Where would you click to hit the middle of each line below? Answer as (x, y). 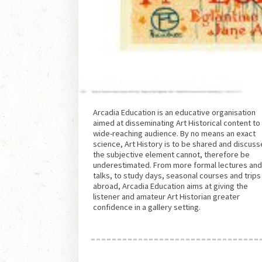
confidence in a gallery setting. (147, 207)
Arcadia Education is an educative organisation (175, 112)
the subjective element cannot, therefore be (172, 154)
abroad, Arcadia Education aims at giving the (171, 186)
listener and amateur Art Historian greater (167, 196)
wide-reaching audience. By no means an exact (175, 133)
